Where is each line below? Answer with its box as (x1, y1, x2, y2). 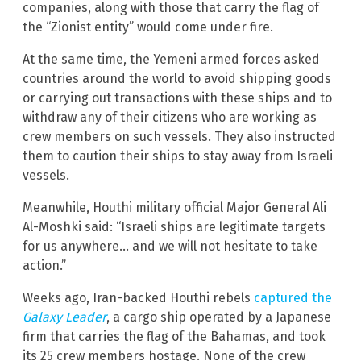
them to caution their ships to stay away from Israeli (23, 148, 333, 164)
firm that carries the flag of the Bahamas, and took (23, 329, 326, 345)
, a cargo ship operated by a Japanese (106, 309, 331, 326)
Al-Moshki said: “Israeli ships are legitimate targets (23, 219, 326, 235)
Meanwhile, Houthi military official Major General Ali (23, 200, 326, 216)
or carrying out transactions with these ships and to (23, 90, 332, 106)
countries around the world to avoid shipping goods (23, 71, 331, 87)
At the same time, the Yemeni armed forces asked (23, 52, 320, 68)
